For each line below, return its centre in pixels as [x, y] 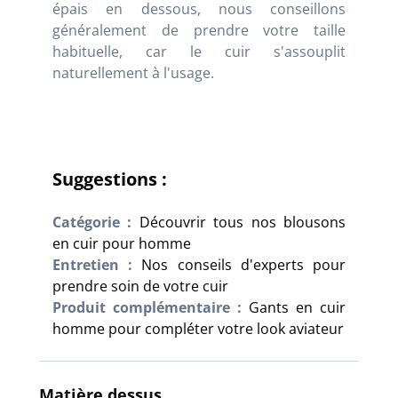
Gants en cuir [297, 308]
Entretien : [93, 265]
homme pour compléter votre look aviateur [198, 329]
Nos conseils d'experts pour [244, 265]
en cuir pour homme [122, 244]
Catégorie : [92, 223]
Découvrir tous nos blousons [243, 223]
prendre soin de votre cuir [140, 287]
